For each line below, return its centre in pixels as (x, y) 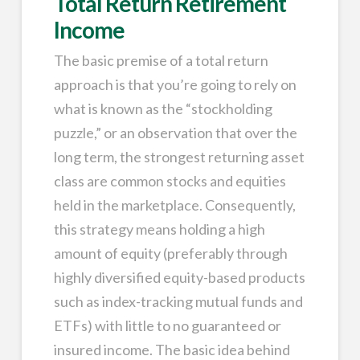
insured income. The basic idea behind (172, 349)
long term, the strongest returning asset (179, 156)
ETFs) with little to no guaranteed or (167, 325)
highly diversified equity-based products (179, 277)
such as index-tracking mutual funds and (178, 301)
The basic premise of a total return (161, 60)
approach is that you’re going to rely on (175, 84)
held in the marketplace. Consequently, (174, 205)
